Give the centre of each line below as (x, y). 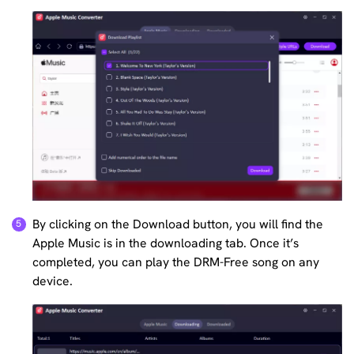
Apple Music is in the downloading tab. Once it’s (166, 243)
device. (53, 281)
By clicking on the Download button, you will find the (178, 224)
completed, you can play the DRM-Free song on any (176, 262)
